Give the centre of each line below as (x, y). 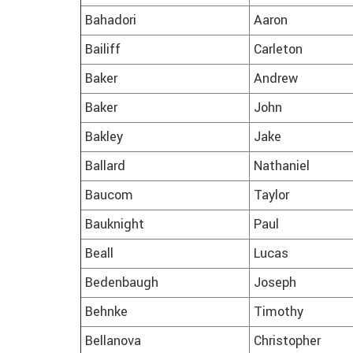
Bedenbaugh (122, 283)
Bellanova (113, 342)
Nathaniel (282, 167)
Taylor (271, 196)
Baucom (109, 196)
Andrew (276, 79)
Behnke (106, 312)
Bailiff (103, 50)
